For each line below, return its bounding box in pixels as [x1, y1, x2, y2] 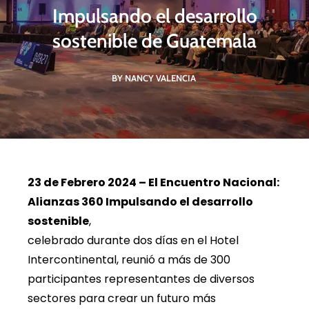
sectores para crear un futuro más [28, 290, 216, 306]
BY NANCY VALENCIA [111, 72, 196, 83]
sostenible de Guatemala [52, 29, 257, 52]
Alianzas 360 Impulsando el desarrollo [28, 194, 253, 210]
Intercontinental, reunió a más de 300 [28, 252, 230, 268]
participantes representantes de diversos [28, 271, 255, 287]
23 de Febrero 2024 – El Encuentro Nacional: [28, 175, 279, 190]
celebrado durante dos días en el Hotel [28, 232, 239, 248]
